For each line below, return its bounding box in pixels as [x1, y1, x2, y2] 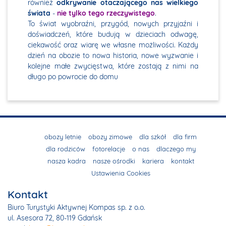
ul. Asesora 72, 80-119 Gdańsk [8, 213, 102, 223]
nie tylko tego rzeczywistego [57, 9, 155, 18]
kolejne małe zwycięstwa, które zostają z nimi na [28, 62, 198, 71]
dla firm [173, 133, 197, 141]
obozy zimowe [88, 133, 132, 141]
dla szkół [139, 133, 166, 141]
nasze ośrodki [92, 157, 135, 165]
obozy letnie [44, 133, 81, 141]
